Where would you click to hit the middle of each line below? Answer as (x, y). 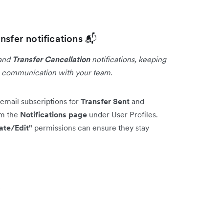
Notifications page (54, 114)
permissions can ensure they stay (91, 127)
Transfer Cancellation (51, 59)
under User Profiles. (122, 114)
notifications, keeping (128, 59)
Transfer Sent (105, 101)
